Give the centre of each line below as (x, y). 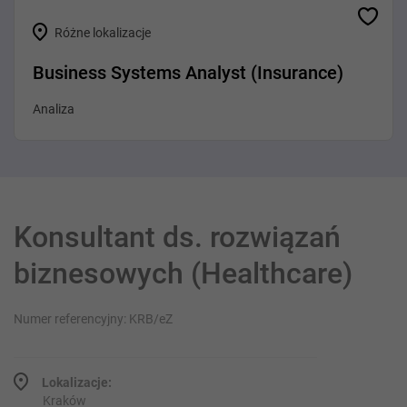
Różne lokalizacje (101, 33)
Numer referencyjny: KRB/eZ (93, 319)
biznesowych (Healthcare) (183, 273)
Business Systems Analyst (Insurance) (188, 73)
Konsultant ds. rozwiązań (177, 237)
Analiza (54, 109)
